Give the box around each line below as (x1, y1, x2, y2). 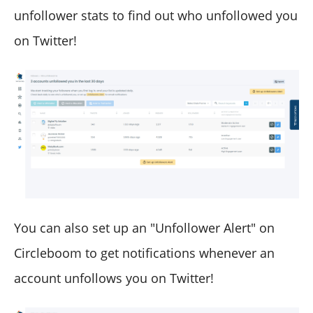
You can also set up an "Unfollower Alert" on (14, 219, 275, 236)
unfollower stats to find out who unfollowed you (14, 6, 298, 24)
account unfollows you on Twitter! (14, 269, 214, 286)
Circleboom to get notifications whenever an (14, 244, 275, 261)
